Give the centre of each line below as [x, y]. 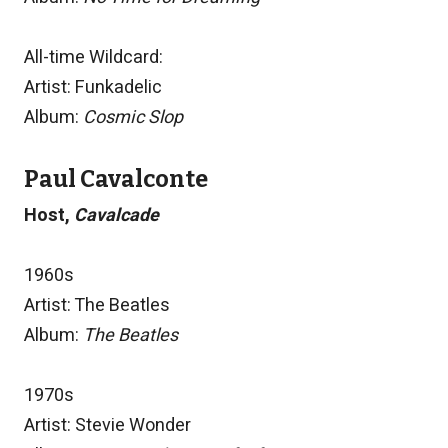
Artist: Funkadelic [93, 88]
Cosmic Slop [133, 118]
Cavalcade [116, 216]
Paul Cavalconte [116, 179]
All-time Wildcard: [93, 58]
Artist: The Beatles [97, 306]
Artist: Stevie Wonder [107, 426]
